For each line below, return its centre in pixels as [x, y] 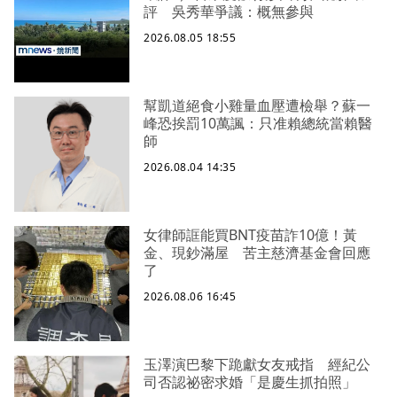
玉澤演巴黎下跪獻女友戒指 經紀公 [257, 365]
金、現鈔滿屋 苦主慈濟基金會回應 [257, 253]
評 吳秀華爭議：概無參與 [229, 12]
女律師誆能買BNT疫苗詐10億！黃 [250, 235]
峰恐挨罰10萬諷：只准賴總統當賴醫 [258, 124]
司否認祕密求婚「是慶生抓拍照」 [250, 382]
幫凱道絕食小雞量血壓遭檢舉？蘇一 [257, 106]
